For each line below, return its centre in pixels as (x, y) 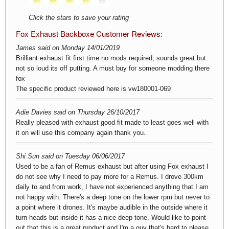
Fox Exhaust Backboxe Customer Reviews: (89, 33)
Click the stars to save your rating (79, 18)
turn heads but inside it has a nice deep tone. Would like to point (111, 217)
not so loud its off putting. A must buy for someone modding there (113, 68)
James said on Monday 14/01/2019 (68, 48)
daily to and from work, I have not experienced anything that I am (112, 187)
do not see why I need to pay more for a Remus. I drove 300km (110, 177)
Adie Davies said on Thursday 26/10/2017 (78, 112)
